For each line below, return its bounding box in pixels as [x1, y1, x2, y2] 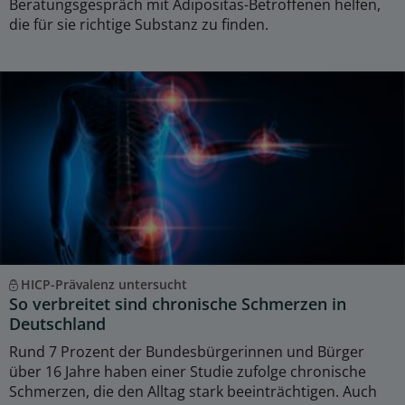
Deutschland [9, 312, 106, 334]
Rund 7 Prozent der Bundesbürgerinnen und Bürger [9, 341, 364, 362]
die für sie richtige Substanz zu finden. [9, 14, 268, 34]
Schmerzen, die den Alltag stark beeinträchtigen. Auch [9, 381, 377, 401]
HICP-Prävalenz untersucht [20, 275, 187, 293]
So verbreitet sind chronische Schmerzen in [9, 292, 346, 315]
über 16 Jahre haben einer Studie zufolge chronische [9, 361, 366, 381]
